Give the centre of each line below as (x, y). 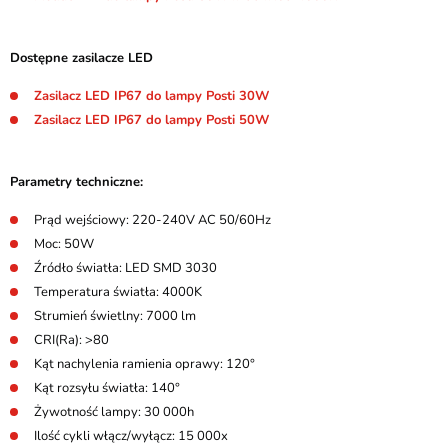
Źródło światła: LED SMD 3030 (125, 268)
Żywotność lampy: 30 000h (114, 412)
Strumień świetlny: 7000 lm (115, 316)
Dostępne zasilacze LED (81, 58)
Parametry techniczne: (76, 182)
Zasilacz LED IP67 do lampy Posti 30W (151, 96)
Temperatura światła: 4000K (119, 292)
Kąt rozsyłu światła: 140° (107, 388)
